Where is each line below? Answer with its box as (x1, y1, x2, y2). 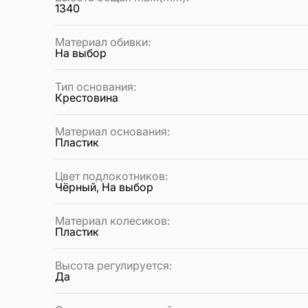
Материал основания (55, 124, 167, 139)
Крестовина (55, 91, 118, 105)
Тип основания (55, 80, 133, 94)
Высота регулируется (55, 258, 169, 273)
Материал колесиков (55, 214, 167, 228)
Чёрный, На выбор (55, 180, 153, 195)
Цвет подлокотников (55, 169, 165, 184)
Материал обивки (55, 35, 148, 49)
